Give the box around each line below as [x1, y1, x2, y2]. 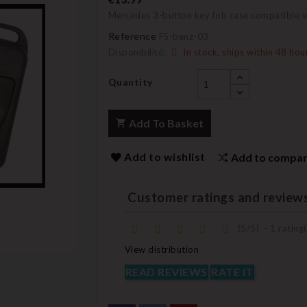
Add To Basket [128, 116, 204, 130]
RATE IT [211, 265, 254, 279]
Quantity [108, 76, 153, 88]
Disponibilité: [108, 47, 166, 58]
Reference [108, 30, 156, 42]
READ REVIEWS [125, 265, 208, 279]
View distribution [124, 244, 199, 256]
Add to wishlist [124, 150, 206, 163]
